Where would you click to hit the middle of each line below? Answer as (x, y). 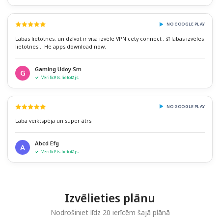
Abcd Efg (47, 143)
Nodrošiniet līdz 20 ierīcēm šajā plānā (110, 213)
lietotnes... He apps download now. (61, 46)
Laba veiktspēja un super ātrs (53, 121)
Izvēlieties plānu (110, 198)
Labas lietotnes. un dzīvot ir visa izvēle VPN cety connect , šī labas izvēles (110, 39)
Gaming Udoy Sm (58, 69)
